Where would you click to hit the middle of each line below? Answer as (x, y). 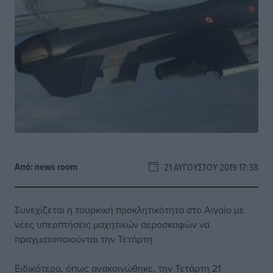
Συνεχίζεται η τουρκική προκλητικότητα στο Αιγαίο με (129, 210)
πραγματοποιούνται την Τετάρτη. (85, 239)
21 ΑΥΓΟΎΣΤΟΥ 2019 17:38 (208, 167)
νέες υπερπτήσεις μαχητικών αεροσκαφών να (112, 224)
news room (56, 167)
